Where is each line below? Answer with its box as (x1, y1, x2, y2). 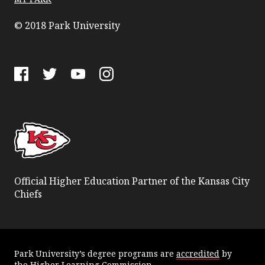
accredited (176, 248, 219, 260)
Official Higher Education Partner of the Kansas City (14, 174, 250, 188)
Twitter (42, 86, 76, 100)
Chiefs (14, 188, 42, 201)
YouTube (70, 86, 110, 100)
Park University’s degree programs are (14, 248, 176, 260)
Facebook (14, 86, 56, 100)
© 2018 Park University (14, 18, 120, 32)
